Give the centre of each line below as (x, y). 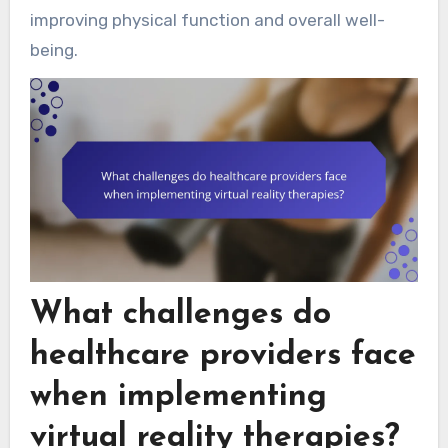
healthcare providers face (222, 355)
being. (53, 50)
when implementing (178, 396)
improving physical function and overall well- (207, 20)
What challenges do (180, 314)
